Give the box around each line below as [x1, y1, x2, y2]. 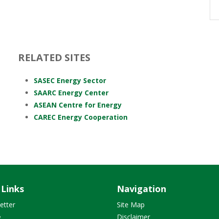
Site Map [117, 200, 145, 209]
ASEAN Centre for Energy [34, 100, 122, 109]
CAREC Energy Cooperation [34, 112, 128, 122]
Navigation [117, 183, 166, 195]
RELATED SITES [18, 51, 90, 64]
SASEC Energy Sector [34, 76, 106, 85]
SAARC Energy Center [34, 88, 109, 97]
